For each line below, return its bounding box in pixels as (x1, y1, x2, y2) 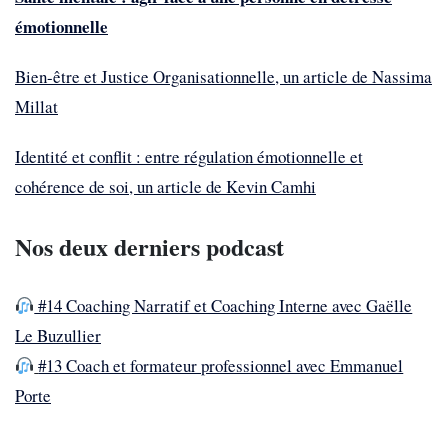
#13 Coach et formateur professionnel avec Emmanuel (38, 354, 404, 378)
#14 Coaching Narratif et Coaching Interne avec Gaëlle (34, 294, 413, 318)
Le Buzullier (15, 324, 101, 348)
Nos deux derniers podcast (15, 229, 284, 265)
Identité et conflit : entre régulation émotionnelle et (15, 145, 363, 169)
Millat (15, 95, 58, 119)
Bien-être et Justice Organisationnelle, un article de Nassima (15, 65, 432, 89)
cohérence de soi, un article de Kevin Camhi (15, 175, 316, 199)
